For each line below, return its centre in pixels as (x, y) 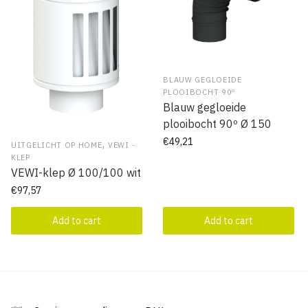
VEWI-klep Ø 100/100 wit (76, 172)
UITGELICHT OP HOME (57, 145)
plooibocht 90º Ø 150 (218, 123)
